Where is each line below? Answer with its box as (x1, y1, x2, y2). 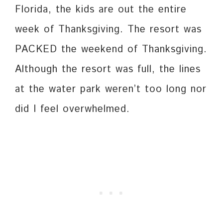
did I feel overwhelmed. (15, 102, 130, 117)
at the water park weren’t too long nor (15, 82, 207, 97)
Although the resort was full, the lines (15, 62, 201, 77)
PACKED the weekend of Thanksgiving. (15, 42, 207, 57)
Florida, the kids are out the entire (15, 2, 187, 17)
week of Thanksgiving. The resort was (15, 22, 202, 37)
